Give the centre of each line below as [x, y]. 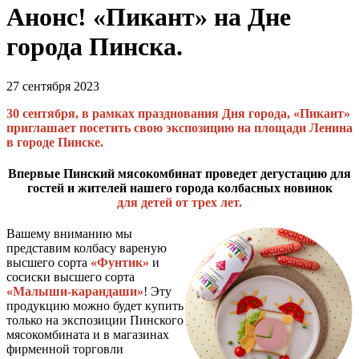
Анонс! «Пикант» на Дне [149, 17]
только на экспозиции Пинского [95, 321]
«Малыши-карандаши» [75, 292]
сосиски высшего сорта [71, 277]
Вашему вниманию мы [69, 234]
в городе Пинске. [55, 142]
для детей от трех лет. [179, 202]
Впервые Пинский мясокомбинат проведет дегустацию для [179, 173]
